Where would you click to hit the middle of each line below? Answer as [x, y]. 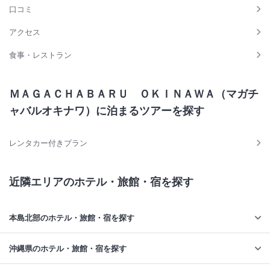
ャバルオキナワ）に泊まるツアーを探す [107, 111]
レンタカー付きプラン [48, 143]
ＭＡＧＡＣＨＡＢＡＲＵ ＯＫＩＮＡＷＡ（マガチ [134, 94]
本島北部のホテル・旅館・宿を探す [72, 218]
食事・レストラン [40, 55]
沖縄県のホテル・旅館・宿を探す [68, 249]
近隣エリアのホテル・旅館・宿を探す [101, 182]
